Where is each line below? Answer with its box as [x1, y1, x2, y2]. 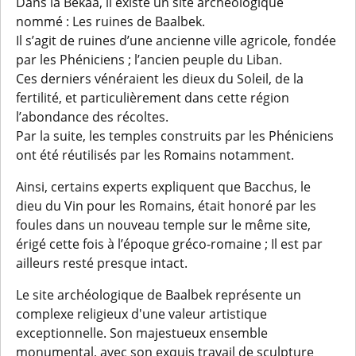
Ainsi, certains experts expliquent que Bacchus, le [16, 177, 311, 195]
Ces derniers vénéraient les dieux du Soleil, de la [16, 69, 304, 87]
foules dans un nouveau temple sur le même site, [16, 215, 311, 234]
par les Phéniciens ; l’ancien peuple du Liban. [16, 50, 283, 68]
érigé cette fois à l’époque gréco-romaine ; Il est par [16, 234, 323, 253]
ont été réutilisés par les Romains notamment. [16, 145, 295, 164]
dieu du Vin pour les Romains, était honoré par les [16, 196, 317, 215]
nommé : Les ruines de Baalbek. [16, 12, 206, 30]
